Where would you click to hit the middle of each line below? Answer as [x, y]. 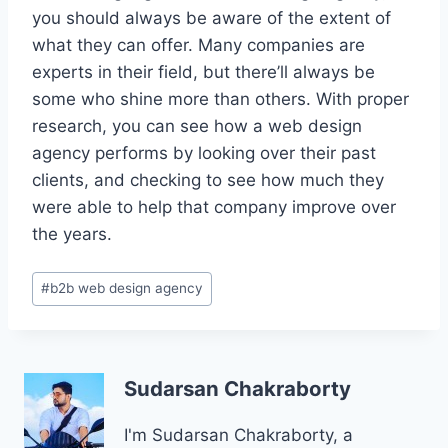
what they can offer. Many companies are [198, 45]
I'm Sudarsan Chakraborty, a [238, 434]
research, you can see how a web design [197, 126]
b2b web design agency [127, 288]
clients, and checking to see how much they [208, 180]
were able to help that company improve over [214, 207]
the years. [72, 234]
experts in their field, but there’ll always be [203, 72]
